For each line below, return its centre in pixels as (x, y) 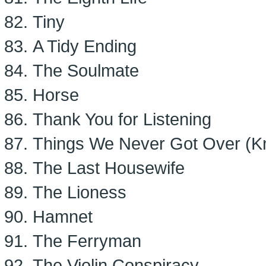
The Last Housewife (109, 168)
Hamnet (63, 216)
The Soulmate (86, 70)
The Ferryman (87, 241)
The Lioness (80, 192)
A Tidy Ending (85, 46)
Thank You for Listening (122, 119)
